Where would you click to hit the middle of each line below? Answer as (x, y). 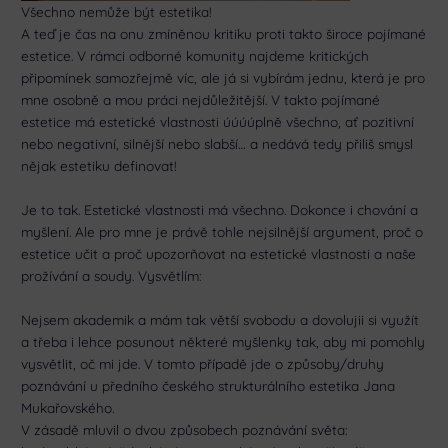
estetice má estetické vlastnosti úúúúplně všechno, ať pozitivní (218, 122)
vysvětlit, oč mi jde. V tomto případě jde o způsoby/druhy (203, 364)
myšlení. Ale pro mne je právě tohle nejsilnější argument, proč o (222, 232)
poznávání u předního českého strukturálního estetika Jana (208, 386)
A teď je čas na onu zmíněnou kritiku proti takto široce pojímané (224, 34)
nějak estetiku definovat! (99, 166)
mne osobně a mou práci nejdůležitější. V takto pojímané (201, 100)
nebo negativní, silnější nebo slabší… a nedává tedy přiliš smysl (217, 144)
